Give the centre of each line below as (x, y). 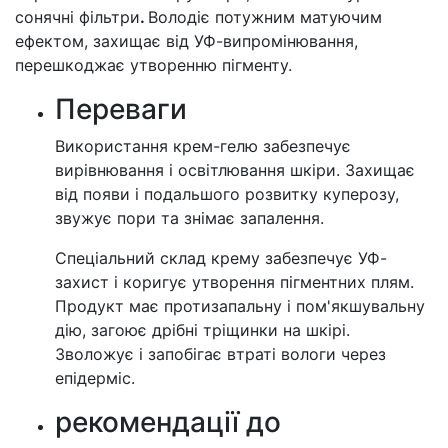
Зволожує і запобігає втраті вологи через (220, 353)
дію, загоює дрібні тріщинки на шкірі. (202, 329)
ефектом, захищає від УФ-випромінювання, (186, 40)
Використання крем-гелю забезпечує (203, 145)
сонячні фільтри (77, 16)
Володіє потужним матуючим (265, 16)
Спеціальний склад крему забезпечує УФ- (221, 257)
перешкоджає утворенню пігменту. (153, 64)
